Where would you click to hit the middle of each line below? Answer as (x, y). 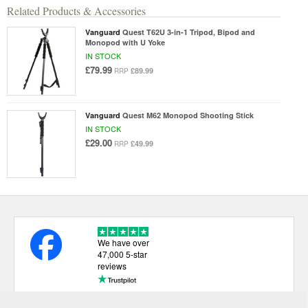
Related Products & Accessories (76, 11)
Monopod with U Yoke (125, 42)
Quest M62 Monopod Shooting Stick (188, 115)
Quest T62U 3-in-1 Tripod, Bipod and (188, 32)
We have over (123, 242)
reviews (112, 265)
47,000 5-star (122, 254)
